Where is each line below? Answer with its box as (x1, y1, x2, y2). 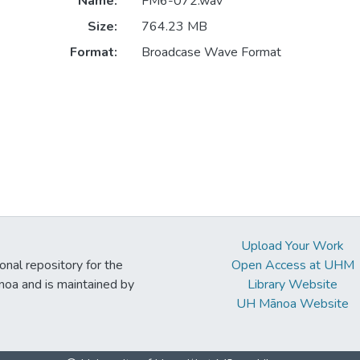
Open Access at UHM (231, 256, 354, 274)
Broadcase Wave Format (141, 43, 281, 61)
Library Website (247, 276, 338, 293)
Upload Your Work (241, 237, 345, 255)
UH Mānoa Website (236, 295, 350, 313)
